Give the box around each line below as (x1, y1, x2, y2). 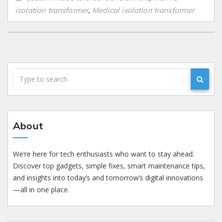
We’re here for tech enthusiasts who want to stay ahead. (13, 149, 194, 159)
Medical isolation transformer (92, 5, 195, 15)
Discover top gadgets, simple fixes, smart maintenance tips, (13, 161, 205, 171)
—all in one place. (13, 185, 69, 195)
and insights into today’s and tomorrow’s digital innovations (13, 173, 203, 183)
